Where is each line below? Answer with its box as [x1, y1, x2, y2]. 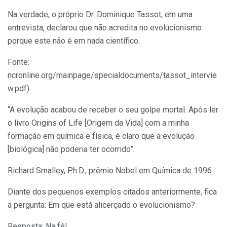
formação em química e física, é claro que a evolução [8, 131, 195, 141]
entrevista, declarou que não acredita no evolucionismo [8, 22, 202, 32]
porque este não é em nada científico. [8, 35, 140, 46]
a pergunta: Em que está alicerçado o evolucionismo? [8, 200, 195, 210]
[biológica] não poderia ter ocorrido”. [8, 144, 135, 154]
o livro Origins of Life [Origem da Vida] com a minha [8, 118, 189, 128]
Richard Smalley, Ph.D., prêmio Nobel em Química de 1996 [8, 165, 212, 175]
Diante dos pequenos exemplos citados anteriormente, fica [8, 186, 217, 197]
